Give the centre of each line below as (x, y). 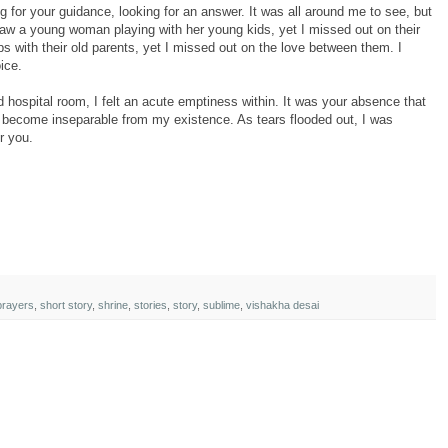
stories (150, 304)
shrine (113, 304)
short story (66, 304)
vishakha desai (282, 304)
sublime (221, 304)
